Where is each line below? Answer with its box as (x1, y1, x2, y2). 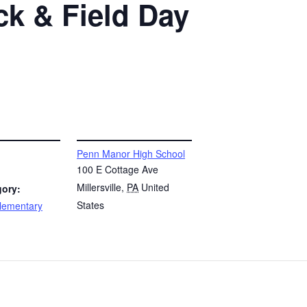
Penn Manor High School (77, 147, 185, 160)
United (141, 180, 169, 194)
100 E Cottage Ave (77, 162, 158, 176)
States (77, 198, 104, 212)
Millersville (77, 180, 121, 194)
